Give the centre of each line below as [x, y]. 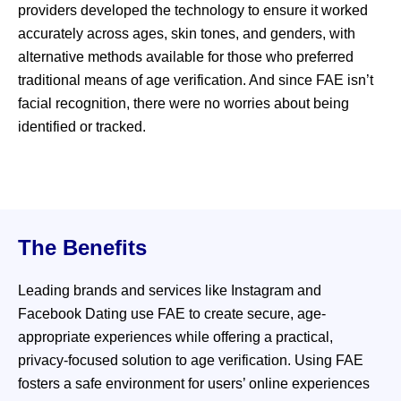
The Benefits [82, 247]
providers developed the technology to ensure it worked [193, 11]
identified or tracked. [82, 127]
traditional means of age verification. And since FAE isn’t [196, 81]
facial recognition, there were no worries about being [183, 104]
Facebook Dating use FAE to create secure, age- [172, 313]
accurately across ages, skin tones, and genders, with [187, 34]
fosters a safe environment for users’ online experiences [194, 383]
